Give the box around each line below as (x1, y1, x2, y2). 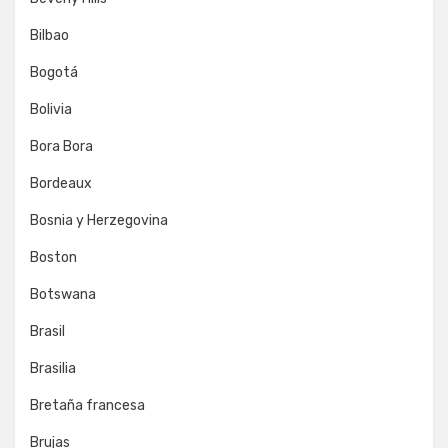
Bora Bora (30, 137, 93, 155)
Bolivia (30, 100, 72, 118)
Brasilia (30, 359, 76, 377)
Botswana (30, 285, 96, 303)
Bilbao (30, 26, 69, 44)
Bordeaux (30, 174, 92, 192)
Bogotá (30, 63, 78, 81)
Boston (30, 248, 77, 266)
